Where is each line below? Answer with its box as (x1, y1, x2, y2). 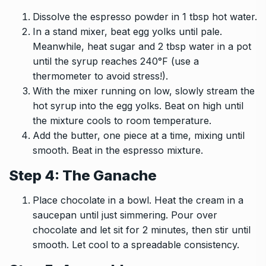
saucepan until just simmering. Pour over (33, 208, 217, 221)
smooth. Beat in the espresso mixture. (33, 144, 203, 156)
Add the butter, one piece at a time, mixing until (33, 129, 245, 141)
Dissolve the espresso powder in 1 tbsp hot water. (33, 10, 257, 23)
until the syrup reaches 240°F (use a (33, 55, 199, 67)
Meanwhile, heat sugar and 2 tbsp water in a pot (33, 40, 251, 52)
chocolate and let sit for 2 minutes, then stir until (33, 223, 251, 236)
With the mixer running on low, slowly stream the (33, 84, 255, 97)
